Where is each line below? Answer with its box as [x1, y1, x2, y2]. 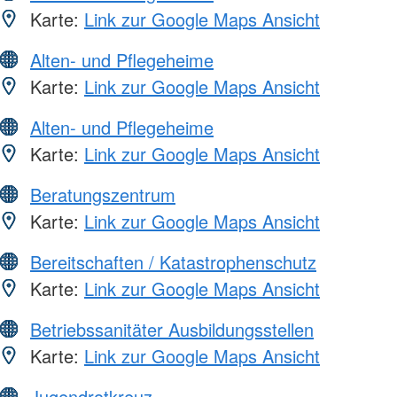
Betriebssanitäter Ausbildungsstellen [30, 316, 314, 343]
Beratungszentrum [30, 182, 175, 208]
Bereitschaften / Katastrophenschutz [30, 249, 316, 276]
